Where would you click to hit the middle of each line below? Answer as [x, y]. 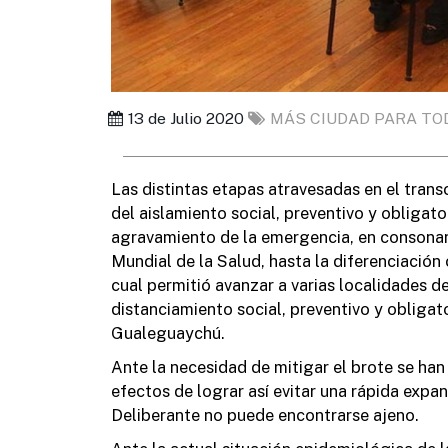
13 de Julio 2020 [188, 118]
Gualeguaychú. [167, 332]
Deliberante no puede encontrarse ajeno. [264, 414]
